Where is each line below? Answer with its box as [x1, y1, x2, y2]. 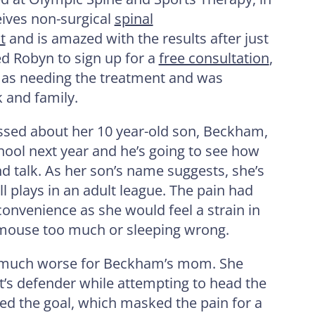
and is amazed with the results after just [5, 28, 269, 48]
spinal [114, 8, 153, 28]
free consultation [158, 48, 269, 67]
